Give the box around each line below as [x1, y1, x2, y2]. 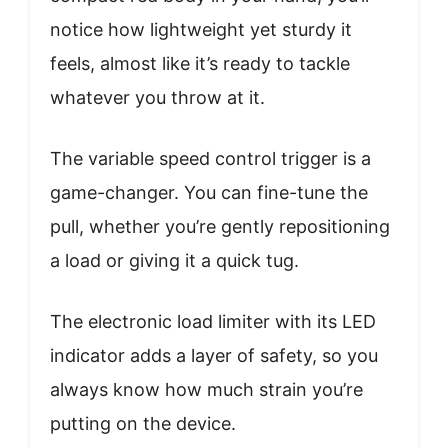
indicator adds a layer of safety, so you [50, 345, 378, 367]
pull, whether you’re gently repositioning [50, 216, 390, 238]
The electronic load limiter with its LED [50, 311, 376, 333]
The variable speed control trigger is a [50, 148, 371, 170]
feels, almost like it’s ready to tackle [50, 53, 350, 75]
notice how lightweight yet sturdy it [50, 19, 352, 41]
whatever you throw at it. [50, 87, 265, 109]
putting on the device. [50, 413, 236, 435]
